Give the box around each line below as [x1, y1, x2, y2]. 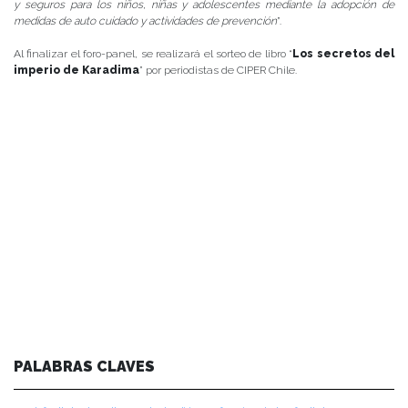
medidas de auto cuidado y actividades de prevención [14, 14, 277, 27]
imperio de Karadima [14, 63, 139, 76]
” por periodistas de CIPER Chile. [139, 63, 297, 76]
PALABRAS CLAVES [14, 357, 155, 375]
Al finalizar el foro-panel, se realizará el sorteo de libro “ [14, 46, 293, 60]
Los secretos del [292, 46, 395, 60]
